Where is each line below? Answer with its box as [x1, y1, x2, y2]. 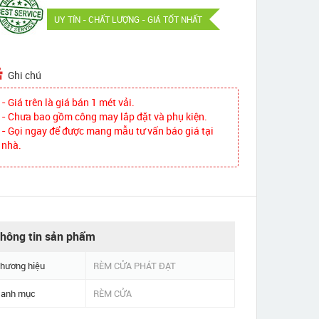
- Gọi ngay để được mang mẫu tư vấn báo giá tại [1, 124, 214, 137]
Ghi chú [8, 68, 42, 82]
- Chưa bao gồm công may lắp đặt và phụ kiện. [1, 110, 208, 123]
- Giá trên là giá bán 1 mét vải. [1, 95, 135, 109]
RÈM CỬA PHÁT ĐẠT [93, 259, 176, 272]
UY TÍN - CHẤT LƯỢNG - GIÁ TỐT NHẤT [54, 14, 203, 25]
